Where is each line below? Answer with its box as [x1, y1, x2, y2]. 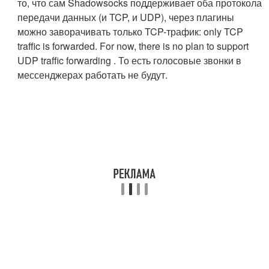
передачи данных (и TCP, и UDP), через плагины [17, 10, 235, 24]
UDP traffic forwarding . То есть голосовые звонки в [17, 53, 242, 67]
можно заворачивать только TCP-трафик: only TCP [17, 24, 244, 38]
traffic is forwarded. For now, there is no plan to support [17, 38, 249, 53]
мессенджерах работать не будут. [17, 67, 168, 82]
